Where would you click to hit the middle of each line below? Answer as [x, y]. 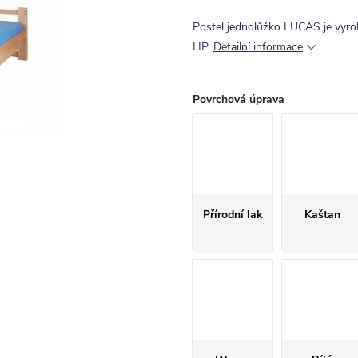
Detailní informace [258, 47]
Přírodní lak [233, 215]
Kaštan [322, 215]
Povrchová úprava [239, 99]
